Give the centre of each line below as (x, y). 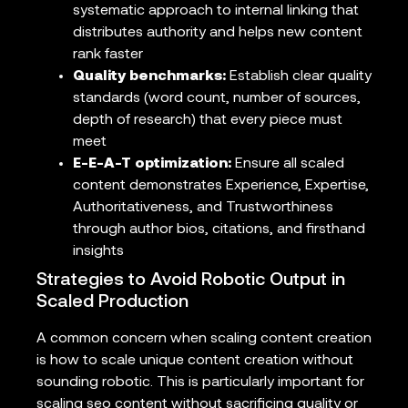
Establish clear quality (299, 77)
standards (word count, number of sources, (217, 99)
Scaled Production (112, 303)
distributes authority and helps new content (218, 33)
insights (98, 252)
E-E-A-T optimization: (152, 164)
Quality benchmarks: (149, 77)
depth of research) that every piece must (208, 121)
